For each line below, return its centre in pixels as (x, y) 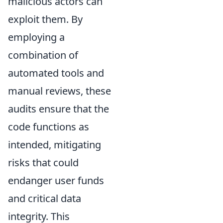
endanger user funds (56, 180)
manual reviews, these (59, 91)
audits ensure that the (58, 109)
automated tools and (56, 73)
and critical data (45, 198)
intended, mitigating (55, 144)
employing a (36, 37)
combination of (43, 55)
